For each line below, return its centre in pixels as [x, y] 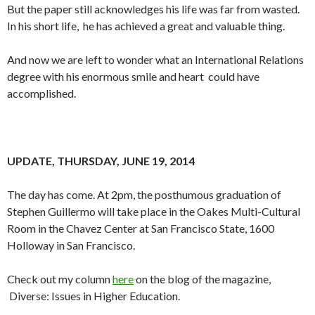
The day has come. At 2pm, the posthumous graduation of [144, 195]
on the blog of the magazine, [202, 279]
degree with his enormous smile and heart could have [133, 77]
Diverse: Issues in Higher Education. [94, 296]
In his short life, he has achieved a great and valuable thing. [146, 26]
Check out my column [60, 279]
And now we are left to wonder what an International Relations [155, 60]
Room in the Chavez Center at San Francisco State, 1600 [141, 229]
